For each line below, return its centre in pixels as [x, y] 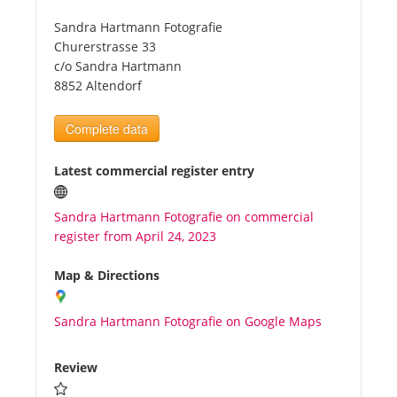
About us [97, 307]
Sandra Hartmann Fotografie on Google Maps [188, 322]
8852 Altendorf [98, 86]
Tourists [94, 45]
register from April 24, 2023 [135, 237]
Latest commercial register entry [154, 171]
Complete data [107, 129]
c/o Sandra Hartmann [118, 66]
